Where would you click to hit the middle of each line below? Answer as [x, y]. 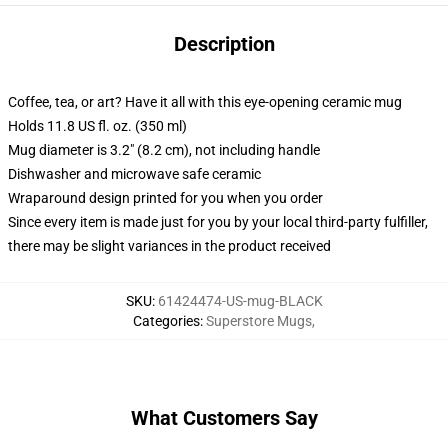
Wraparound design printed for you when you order [165, 198]
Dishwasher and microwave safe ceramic [134, 174]
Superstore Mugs [259, 321]
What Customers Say [224, 418]
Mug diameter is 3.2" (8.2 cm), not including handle [164, 150]
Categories [166, 321]
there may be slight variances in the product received [169, 246]
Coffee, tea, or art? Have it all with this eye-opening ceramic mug [205, 102]
